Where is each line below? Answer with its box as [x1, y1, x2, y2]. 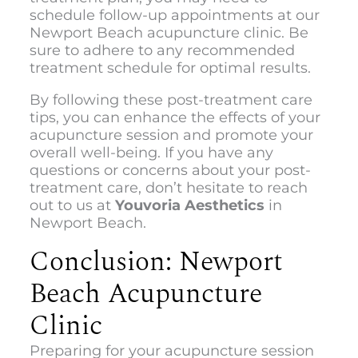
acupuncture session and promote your [29, 125, 313, 144]
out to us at [29, 196, 115, 214]
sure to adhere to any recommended [29, 41, 295, 59]
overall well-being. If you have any [29, 143, 273, 161]
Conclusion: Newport [29, 241, 283, 283]
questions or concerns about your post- [29, 161, 311, 179]
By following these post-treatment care [29, 90, 312, 109]
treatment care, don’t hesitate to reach [29, 178, 308, 197]
